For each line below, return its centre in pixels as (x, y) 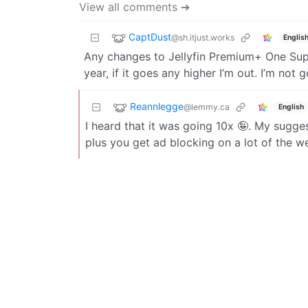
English (291, 107)
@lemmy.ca (207, 107)
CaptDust (150, 37)
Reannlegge (157, 107)
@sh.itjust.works (203, 38)
